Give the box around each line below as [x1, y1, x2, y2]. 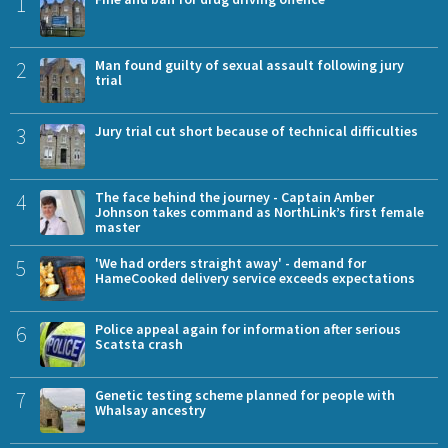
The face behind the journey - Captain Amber [95, 187, 374, 206]
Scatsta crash [95, 334, 183, 353]
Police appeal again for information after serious [95, 319, 401, 338]
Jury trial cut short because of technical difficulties [95, 121, 418, 140]
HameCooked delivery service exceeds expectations [95, 268, 415, 287]
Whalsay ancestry [95, 400, 206, 419]
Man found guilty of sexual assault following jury [95, 55, 404, 74]
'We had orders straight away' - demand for [95, 253, 366, 272]
